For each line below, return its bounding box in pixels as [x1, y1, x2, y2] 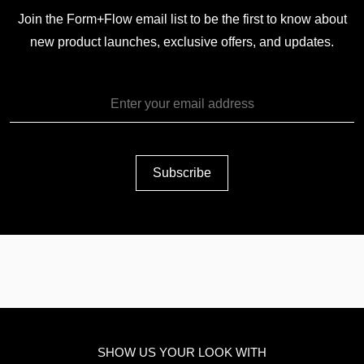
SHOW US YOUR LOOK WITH [97, 344, 266, 359]
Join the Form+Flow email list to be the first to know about [17, 11, 347, 26]
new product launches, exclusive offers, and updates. [30, 34, 334, 49]
